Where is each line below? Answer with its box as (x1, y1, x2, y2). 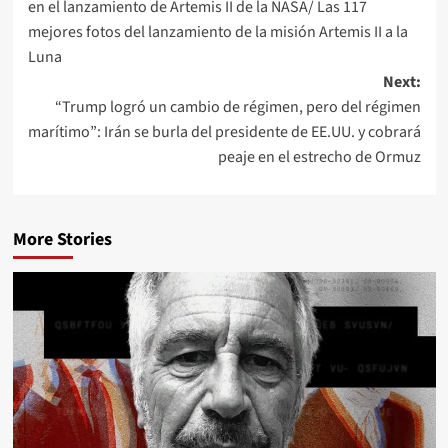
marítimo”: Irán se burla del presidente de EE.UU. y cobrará (27, 120, 421, 143)
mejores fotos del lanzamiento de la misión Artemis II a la (27, 20, 408, 43)
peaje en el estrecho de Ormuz (217, 145, 421, 168)
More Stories (12, 226, 112, 252)
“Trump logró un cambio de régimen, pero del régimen (54, 95, 421, 118)
